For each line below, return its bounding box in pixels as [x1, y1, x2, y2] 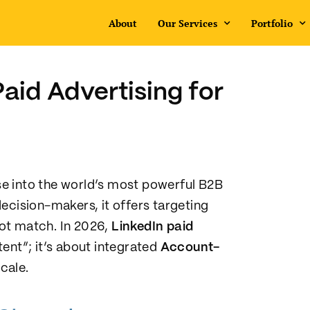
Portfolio [250, 16, 293, 30]
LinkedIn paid [111, 221, 194, 233]
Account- [160, 241, 220, 254]
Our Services [157, 16, 217, 30]
